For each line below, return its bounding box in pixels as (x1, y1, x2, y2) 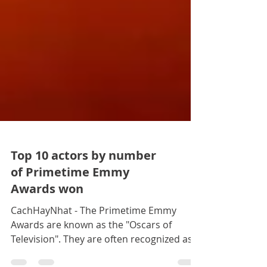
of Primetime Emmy (11, 191, 129, 207)
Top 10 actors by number (11, 174, 156, 190)
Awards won (11, 207, 83, 223)
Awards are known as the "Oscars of (11, 245, 172, 258)
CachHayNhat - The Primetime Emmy (11, 231, 176, 244)
